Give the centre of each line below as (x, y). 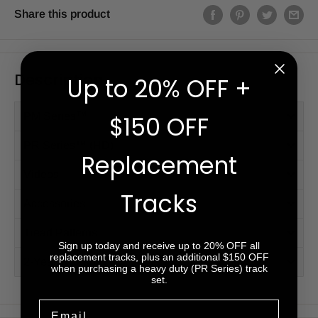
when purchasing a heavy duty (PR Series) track (159, 268)
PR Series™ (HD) (68, 145)
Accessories (54, 203)
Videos (41, 174)
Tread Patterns (60, 232)
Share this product (62, 14)
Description (59, 79)
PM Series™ (55, 116)
